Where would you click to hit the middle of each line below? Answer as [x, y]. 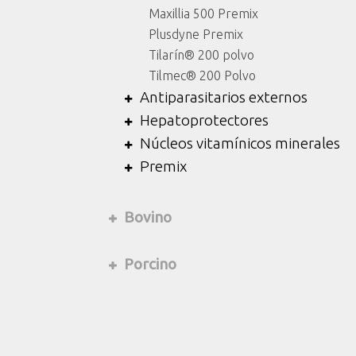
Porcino [150, 263]
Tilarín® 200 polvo [201, 54]
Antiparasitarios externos [224, 97]
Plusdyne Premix [196, 34]
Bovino [148, 217]
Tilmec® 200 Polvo [202, 75]
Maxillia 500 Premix [203, 13]
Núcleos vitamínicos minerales [240, 143]
